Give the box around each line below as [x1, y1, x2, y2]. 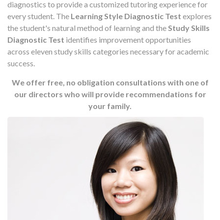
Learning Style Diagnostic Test [71, 11, 181, 21]
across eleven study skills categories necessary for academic [7, 46, 209, 56]
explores [181, 11, 212, 21]
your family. [88, 101, 132, 110]
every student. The [7, 11, 71, 21]
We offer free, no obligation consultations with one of [11, 77, 209, 87]
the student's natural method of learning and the [7, 23, 168, 32]
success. [7, 58, 35, 68]
